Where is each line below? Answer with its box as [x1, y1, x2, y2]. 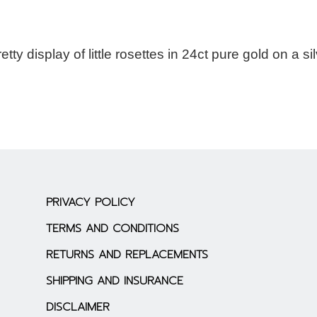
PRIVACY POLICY [45, 194, 135, 212]
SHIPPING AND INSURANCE [45, 272, 183, 290]
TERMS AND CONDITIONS [45, 220, 179, 238]
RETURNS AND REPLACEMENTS [45, 246, 208, 264]
